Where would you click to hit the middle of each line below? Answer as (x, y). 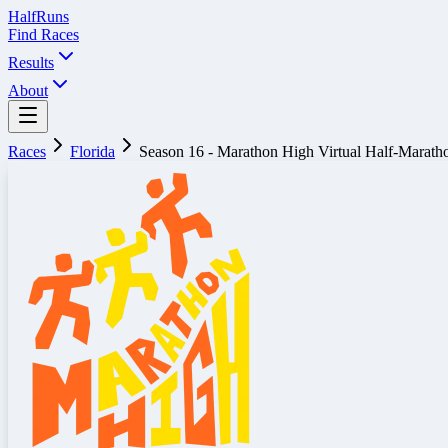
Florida (92, 151)
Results (31, 62)
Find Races (43, 34)
